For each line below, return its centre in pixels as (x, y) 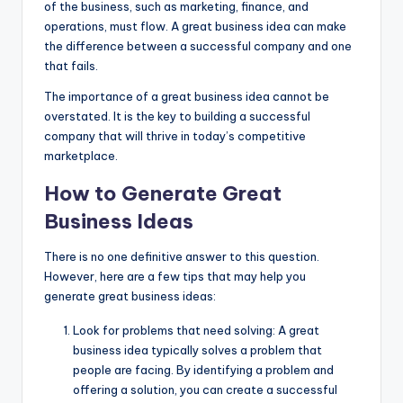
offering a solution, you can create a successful (205, 390)
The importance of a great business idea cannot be (187, 97)
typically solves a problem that (235, 350)
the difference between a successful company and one (198, 46)
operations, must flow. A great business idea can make (195, 27)
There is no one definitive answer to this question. (182, 257)
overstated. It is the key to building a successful (177, 116)
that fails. (71, 66)
